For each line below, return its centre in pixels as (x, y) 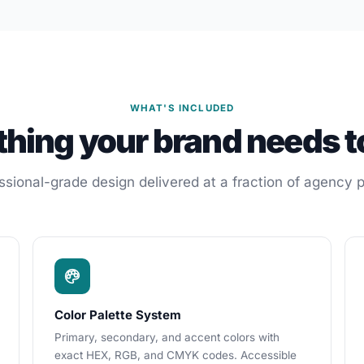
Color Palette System (118, 315)
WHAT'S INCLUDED (182, 108)
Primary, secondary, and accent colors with (167, 337)
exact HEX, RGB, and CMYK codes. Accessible (175, 355)
